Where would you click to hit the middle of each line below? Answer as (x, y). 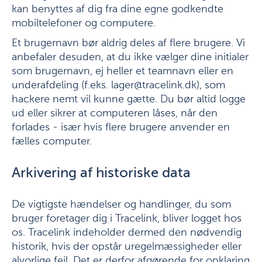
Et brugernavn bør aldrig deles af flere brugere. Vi (128, 43)
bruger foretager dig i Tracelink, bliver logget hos (127, 219)
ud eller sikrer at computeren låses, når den (115, 113)
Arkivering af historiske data (101, 173)
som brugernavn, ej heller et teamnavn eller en (123, 71)
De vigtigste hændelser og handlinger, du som (121, 205)
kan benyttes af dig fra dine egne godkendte (118, 9)
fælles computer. (52, 142)
